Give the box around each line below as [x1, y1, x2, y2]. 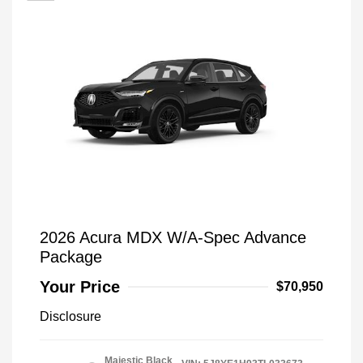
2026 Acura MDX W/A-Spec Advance [40, 228, 306, 247]
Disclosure [40, 310, 101, 324]
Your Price [40, 278, 120, 297]
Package [40, 248, 102, 267]
